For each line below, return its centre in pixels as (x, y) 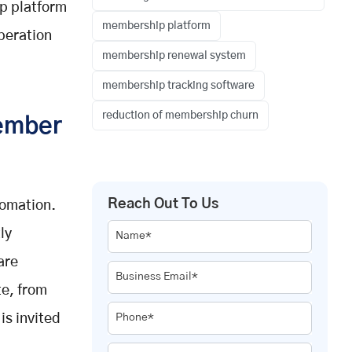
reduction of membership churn (180, 115)
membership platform (156, 26)
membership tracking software (178, 85)
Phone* (135, 317)
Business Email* (157, 276)
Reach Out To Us (163, 204)
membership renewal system (174, 55)
